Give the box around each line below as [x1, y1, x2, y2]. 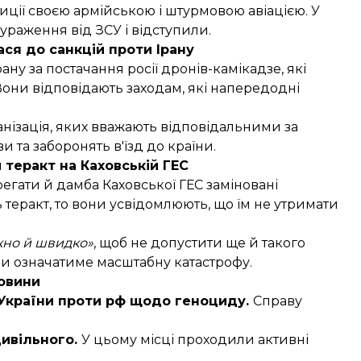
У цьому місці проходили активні [81, 331, 309, 347]
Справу [253, 293, 302, 309]
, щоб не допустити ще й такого [93, 234, 305, 251]
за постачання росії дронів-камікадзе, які [26, 60, 306, 77]
